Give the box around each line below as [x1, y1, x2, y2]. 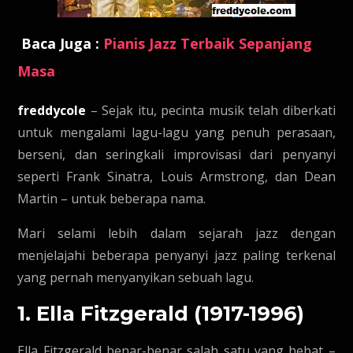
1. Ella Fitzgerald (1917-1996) [17, 301, 305, 326]
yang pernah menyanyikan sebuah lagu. [17, 269, 255, 286]
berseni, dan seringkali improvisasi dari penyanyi [17, 146, 336, 163]
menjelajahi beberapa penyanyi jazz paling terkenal [17, 247, 336, 264]
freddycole [17, 102, 87, 119]
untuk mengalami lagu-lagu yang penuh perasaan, [17, 124, 336, 141]
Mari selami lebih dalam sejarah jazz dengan [17, 225, 336, 242]
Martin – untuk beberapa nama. [17, 190, 206, 207]
